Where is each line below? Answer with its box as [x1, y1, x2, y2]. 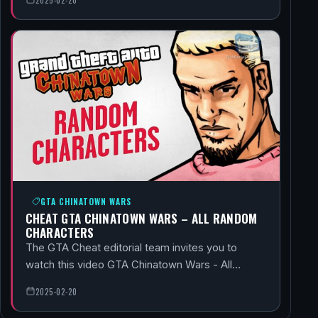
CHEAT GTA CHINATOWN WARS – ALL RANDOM [25, 208, 258, 227]
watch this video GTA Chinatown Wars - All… [25, 258, 241, 271]
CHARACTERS [25, 222, 94, 241]
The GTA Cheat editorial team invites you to [25, 241, 237, 254]
